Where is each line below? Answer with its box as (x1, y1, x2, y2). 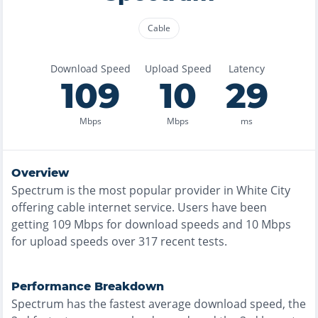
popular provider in (126, 182, 236, 198)
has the (64, 296, 109, 312)
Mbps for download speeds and (71, 216, 243, 232)
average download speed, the (146, 296, 306, 312)
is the (64, 182, 99, 198)
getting (11, 216, 49, 232)
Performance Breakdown (11, 280, 164, 293)
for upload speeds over (11, 234, 136, 249)
